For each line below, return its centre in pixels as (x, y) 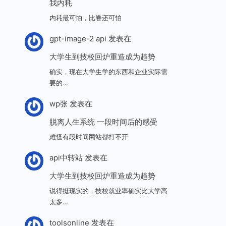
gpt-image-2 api (78, 39)
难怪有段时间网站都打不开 (89, 136)
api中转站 (66, 158)
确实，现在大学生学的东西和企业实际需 (108, 71)
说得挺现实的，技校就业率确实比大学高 (108, 190)
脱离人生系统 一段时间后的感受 (103, 122)
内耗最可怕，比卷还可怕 (85, 17)
